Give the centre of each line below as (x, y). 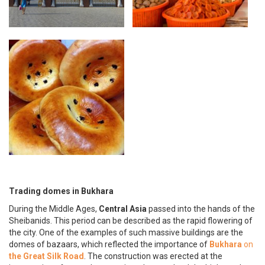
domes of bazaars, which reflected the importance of (109, 244)
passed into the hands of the (201, 209)
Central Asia (123, 209)
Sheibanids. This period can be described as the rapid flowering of (131, 220)
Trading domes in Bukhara (61, 191)
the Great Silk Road (46, 256)
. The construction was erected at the (153, 256)
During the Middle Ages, (54, 209)
